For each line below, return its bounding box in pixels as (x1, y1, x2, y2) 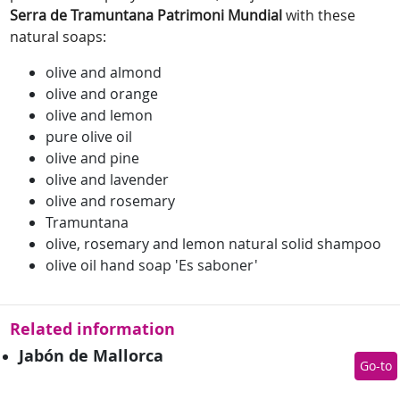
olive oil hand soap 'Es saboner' (46, 255, 258, 276)
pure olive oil (46, 127, 132, 147)
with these (282, 5, 355, 26)
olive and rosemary (46, 191, 175, 212)
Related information (10, 318, 175, 341)
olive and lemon (46, 105, 153, 126)
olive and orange (46, 84, 158, 104)
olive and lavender (46, 170, 169, 190)
